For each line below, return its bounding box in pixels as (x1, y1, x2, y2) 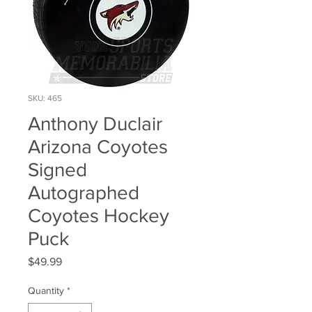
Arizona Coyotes (28, 136, 168, 158)
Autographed (28, 182, 139, 204)
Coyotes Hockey (28, 205, 169, 227)
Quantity (28, 285, 64, 297)
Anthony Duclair (28, 113, 162, 135)
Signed (28, 159, 87, 181)
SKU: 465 (28, 93, 62, 104)
